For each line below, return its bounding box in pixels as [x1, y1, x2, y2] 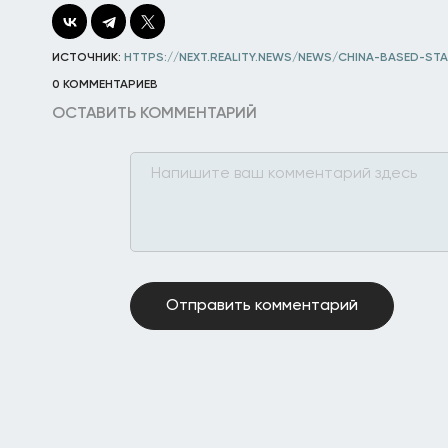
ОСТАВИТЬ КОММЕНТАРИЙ [52, 105, 257, 122]
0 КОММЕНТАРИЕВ [52, 78, 158, 91]
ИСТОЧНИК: [52, 51, 124, 64]
